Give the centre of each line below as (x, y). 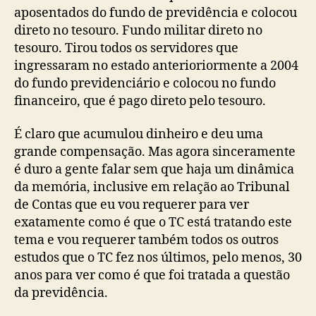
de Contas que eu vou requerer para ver (132, 205)
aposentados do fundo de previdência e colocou (156, 13)
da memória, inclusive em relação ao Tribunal (152, 187)
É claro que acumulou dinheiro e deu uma (139, 134)
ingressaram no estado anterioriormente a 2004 (156, 66)
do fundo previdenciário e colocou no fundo (145, 83)
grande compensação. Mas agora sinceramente (155, 152)
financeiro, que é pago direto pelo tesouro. (140, 101)
